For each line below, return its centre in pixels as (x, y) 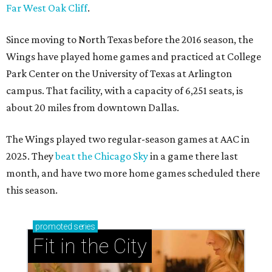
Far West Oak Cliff (47, 8)
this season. (32, 190)
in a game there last (193, 156)
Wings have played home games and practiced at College (134, 57)
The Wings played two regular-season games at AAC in (128, 139)
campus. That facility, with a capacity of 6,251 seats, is (124, 91)
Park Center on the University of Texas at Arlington (119, 74)
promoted (54, 227)
